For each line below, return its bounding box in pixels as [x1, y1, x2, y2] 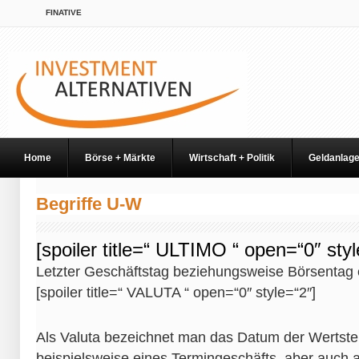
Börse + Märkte [85, 152, 155, 163]
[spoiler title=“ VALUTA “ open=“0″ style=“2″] [36, 284, 316, 301]
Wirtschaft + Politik [189, 152, 275, 163]
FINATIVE [46, 8, 82, 17]
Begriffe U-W [36, 194, 142, 214]
